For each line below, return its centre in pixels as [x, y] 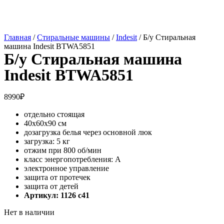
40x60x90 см [45, 123]
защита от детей [51, 186]
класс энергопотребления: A [72, 159]
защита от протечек [57, 177]
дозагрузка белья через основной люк [88, 132]
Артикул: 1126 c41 [57, 195]
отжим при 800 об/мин [63, 150]
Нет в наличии [29, 212]
